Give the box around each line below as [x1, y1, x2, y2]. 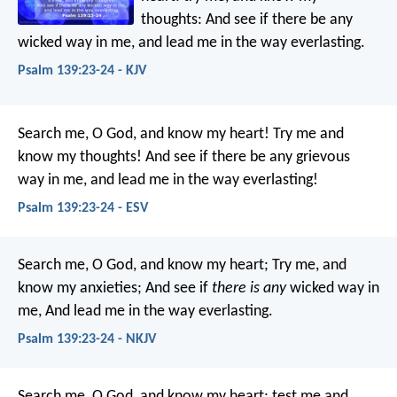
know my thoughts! [18, 148, 142, 166]
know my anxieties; [18, 279, 142, 297]
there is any [212, 279, 286, 297]
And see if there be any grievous [142, 148, 350, 166]
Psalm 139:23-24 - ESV [18, 200, 148, 215]
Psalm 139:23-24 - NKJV [18, 332, 156, 347]
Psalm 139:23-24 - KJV [18, 64, 146, 79]
